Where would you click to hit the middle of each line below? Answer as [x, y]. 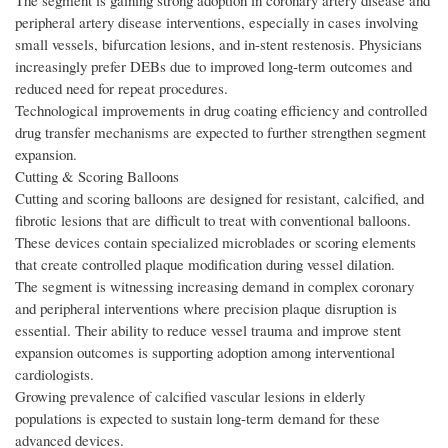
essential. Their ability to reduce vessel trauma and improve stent [208, 330]
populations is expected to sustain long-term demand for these [197, 418]
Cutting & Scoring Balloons [97, 176]
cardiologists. [54, 374]
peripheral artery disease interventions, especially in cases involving [216, 22]
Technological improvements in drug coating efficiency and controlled [221, 110]
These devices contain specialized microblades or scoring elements [215, 242]
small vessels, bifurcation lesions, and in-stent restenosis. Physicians [218, 44]
